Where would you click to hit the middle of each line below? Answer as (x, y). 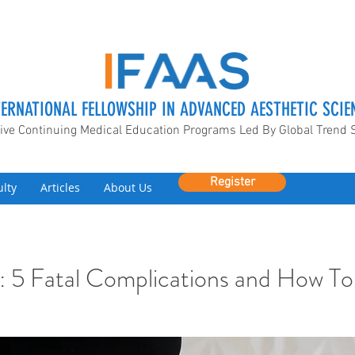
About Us (128, 187)
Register (232, 182)
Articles (60, 187)
